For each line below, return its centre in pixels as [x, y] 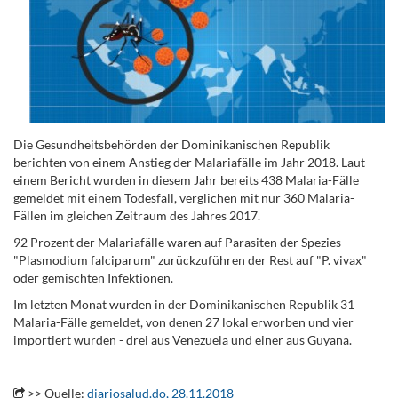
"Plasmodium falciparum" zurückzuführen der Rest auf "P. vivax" [190, 260]
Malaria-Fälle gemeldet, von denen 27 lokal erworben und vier [183, 322]
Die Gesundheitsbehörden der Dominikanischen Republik [171, 144]
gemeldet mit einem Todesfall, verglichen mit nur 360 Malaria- [184, 198]
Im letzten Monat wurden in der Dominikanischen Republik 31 [184, 304]
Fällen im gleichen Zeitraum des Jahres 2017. [137, 215]
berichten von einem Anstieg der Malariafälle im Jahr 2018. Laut [189, 162]
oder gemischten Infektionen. [93, 278]
